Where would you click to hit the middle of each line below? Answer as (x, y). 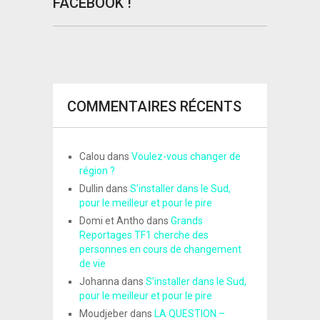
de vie (92, 264)
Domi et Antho (111, 221)
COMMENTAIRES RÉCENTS (154, 107)
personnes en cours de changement (160, 250)
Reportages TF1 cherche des (144, 235)
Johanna (99, 282)
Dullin (91, 189)
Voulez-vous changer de (186, 157)
